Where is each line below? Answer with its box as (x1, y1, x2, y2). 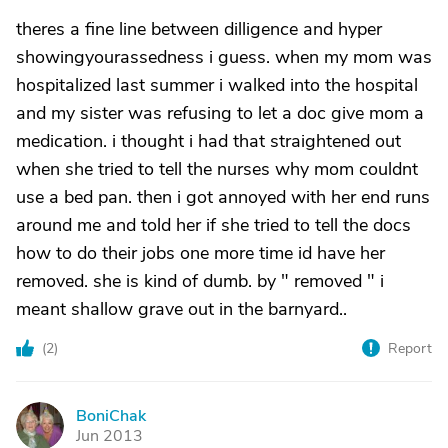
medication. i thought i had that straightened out (16, 129, 401, 153)
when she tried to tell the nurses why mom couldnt (16, 157, 418, 181)
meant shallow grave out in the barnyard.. (16, 297, 347, 321)
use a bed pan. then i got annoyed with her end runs (16, 185, 430, 209)
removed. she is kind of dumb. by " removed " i (16, 269, 384, 293)
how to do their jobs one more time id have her (16, 241, 385, 265)
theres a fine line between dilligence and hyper (16, 17, 382, 41)
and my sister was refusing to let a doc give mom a (16, 101, 424, 125)
